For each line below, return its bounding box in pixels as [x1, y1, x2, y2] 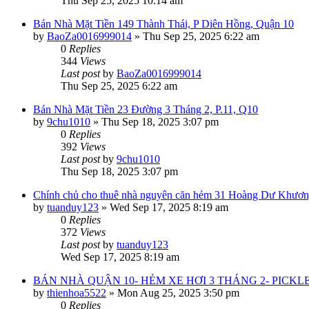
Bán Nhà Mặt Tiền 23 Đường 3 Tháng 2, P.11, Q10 [33, 103, 258, 115]
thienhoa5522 [47, 287, 106, 299]
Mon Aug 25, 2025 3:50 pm [117, 287, 239, 299]
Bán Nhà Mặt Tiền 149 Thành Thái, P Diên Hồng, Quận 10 [33, 18, 294, 30]
